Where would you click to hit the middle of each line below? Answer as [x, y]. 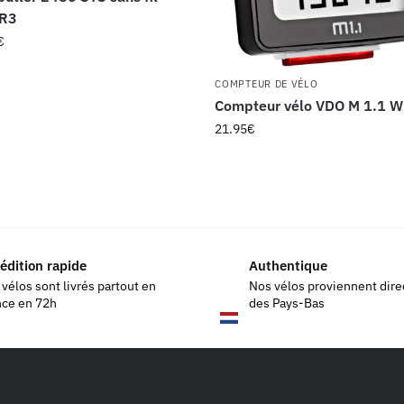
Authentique [288, 266]
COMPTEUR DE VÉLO [266, 83]
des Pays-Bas [287, 303]
